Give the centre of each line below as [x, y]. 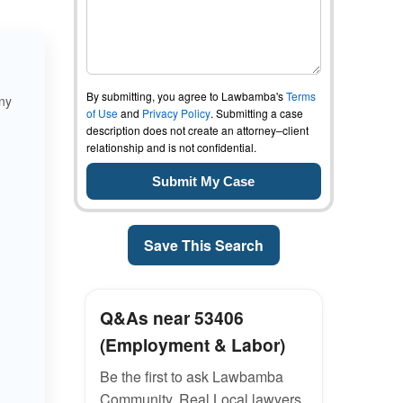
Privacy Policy [176, 113]
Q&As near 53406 [171, 318]
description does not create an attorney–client [197, 130]
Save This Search [203, 245]
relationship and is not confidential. [171, 147]
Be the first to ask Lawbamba [191, 376]
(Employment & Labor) [192, 345]
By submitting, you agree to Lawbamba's [186, 96]
